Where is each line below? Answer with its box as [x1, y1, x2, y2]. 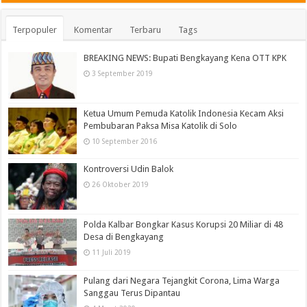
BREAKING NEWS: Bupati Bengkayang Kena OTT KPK [84, 52, 287, 63]
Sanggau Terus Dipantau [84, 287, 181, 298]
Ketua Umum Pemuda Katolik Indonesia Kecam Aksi [84, 108, 284, 119]
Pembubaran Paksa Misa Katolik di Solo [84, 121, 238, 132]
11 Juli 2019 [92, 248, 132, 257]
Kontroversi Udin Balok [84, 164, 174, 175]
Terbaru [130, 24, 162, 35]
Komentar [74, 24, 113, 35]
